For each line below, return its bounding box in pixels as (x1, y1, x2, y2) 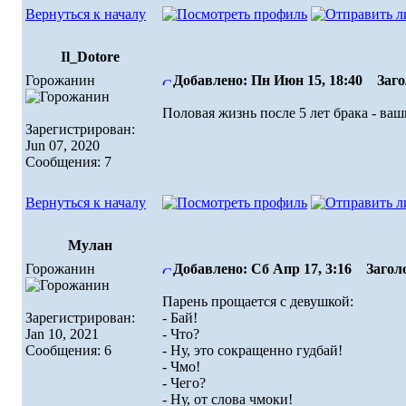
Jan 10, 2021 (25, 325, 99, 342)
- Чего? (162, 374, 206, 391)
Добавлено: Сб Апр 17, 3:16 (173, 260, 352, 276)
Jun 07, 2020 (25, 137, 100, 153)
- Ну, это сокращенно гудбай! (162, 342, 343, 358)
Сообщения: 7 (25, 153, 111, 169)
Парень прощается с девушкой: (162, 293, 353, 309)
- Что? (162, 325, 199, 342)
